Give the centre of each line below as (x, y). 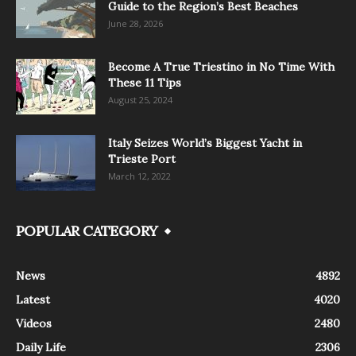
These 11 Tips (145, 82)
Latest (33, 299)
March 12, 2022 (139, 176)
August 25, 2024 (140, 99)
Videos (34, 323)
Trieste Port (142, 159)
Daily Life (41, 347)
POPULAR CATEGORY (87, 230)
